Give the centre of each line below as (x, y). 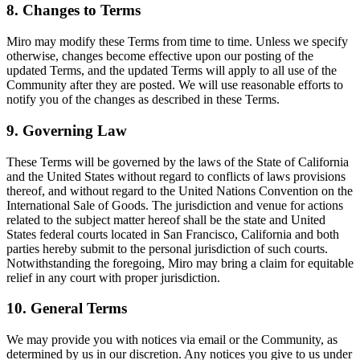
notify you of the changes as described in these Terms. (143, 100)
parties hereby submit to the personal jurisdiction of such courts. (167, 248)
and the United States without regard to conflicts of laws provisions (176, 176)
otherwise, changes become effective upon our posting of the (160, 56)
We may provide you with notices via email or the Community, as (172, 340)
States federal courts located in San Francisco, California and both (173, 234)
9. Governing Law (67, 130)
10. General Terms (67, 309)
